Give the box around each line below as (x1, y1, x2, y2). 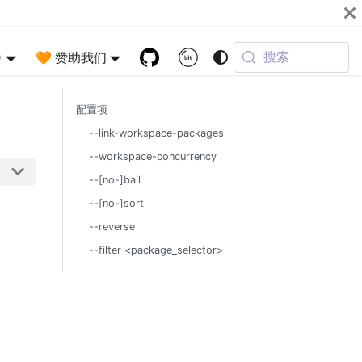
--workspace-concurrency (89, 150, 217, 162)
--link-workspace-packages (89, 127, 224, 139)
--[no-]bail (89, 174, 141, 186)
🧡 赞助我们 (35, 49, 107, 65)
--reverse (89, 221, 135, 233)
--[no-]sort (89, 197, 144, 209)
